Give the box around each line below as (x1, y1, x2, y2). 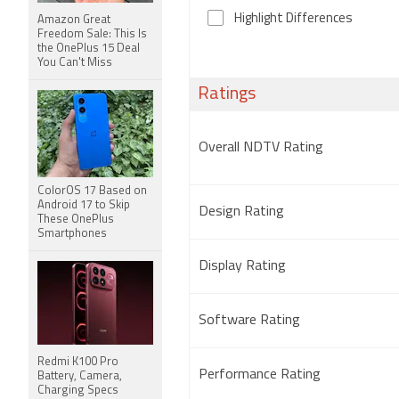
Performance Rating (199, 368, 321, 382)
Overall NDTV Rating (199, 141, 323, 155)
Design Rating (199, 205, 284, 219)
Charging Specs (37, 385, 118, 396)
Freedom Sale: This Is (37, 28, 147, 40)
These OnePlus (37, 214, 114, 225)
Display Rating (199, 259, 286, 273)
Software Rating (199, 313, 300, 328)
